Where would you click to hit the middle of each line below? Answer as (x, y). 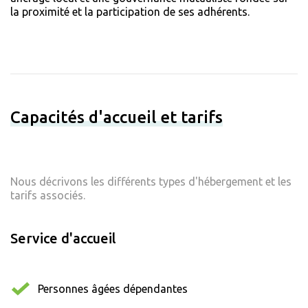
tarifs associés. (48, 196)
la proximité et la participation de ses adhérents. (130, 12)
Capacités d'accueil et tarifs (117, 118)
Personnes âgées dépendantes (113, 289)
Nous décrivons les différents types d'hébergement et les (151, 182)
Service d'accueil (63, 239)
